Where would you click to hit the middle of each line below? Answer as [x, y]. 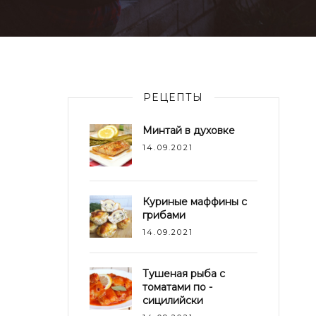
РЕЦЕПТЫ [174, 97]
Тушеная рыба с [184, 274]
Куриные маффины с [195, 202]
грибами [164, 215]
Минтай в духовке [189, 130]
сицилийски [173, 300]
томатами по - [177, 287]
